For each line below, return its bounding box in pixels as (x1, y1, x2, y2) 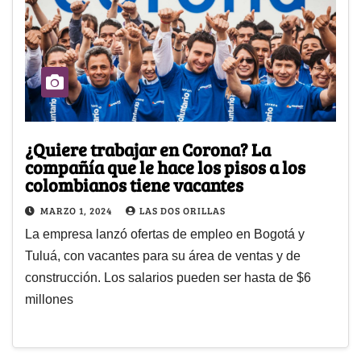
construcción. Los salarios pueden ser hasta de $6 (25, 271, 311, 285)
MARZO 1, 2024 (40, 204, 114, 218)
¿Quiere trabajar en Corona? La (25, 137, 271, 162)
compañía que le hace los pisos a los (25, 155, 305, 180)
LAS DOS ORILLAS (139, 204, 226, 218)
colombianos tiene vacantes (25, 172, 243, 197)
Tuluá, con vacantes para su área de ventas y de (25, 249, 301, 263)
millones (25, 293, 73, 307)
